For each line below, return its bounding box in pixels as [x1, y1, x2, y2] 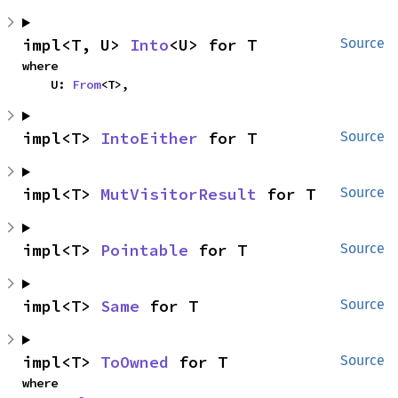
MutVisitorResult [100, 184, 257, 204]
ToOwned [100, 352, 169, 372]
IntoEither [100, 128, 198, 148]
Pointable [100, 240, 188, 260]
